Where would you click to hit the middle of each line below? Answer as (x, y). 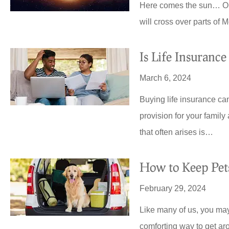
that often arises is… (177, 132)
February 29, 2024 (173, 189)
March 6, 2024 (166, 78)
